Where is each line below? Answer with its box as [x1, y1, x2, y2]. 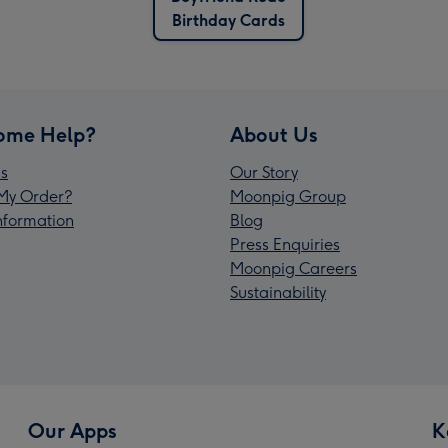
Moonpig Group [230, 187, 346, 207]
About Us [230, 123, 318, 148]
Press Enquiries [230, 235, 340, 255]
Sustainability [230, 283, 326, 303]
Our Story [230, 163, 298, 183]
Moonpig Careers [230, 259, 357, 279]
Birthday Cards [171, 11, 285, 31]
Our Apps [28, 419, 117, 444]
